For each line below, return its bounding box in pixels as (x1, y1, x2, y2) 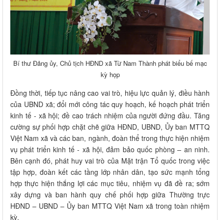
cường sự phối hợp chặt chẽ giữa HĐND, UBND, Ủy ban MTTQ (10, 121, 210, 132)
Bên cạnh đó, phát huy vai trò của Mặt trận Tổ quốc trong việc (10, 155, 210, 165)
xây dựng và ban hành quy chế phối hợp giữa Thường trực (10, 189, 210, 199)
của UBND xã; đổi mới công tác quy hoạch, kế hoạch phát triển (10, 99, 210, 109)
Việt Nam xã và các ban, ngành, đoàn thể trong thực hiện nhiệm (10, 133, 210, 143)
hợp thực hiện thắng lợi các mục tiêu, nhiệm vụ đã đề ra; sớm (10, 178, 210, 188)
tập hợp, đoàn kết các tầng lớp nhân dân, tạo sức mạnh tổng (10, 166, 210, 177)
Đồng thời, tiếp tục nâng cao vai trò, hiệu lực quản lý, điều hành (10, 87, 210, 98)
